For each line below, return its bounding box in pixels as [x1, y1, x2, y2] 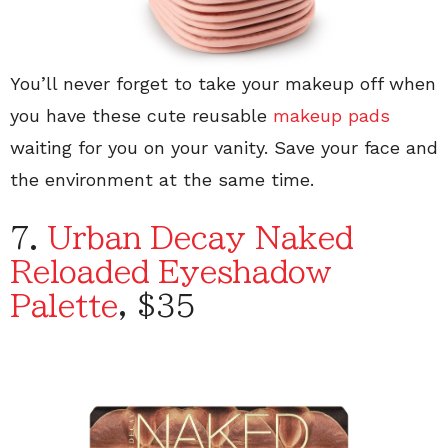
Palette [10, 291, 118, 322]
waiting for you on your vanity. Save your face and [10, 137, 438, 159]
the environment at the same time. [10, 169, 314, 191]
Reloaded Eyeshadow [10, 257, 331, 288]
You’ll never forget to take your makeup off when [10, 73, 436, 95]
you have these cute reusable [10, 105, 273, 127]
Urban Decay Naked [47, 223, 354, 254]
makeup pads [273, 105, 390, 127]
